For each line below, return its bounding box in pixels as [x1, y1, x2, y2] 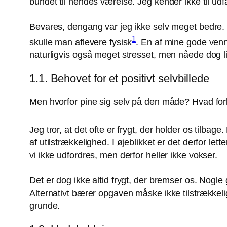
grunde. [29, 201, 60, 211]
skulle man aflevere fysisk [29, 37, 132, 48]
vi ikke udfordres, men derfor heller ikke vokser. [29, 150, 218, 161]
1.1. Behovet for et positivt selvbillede [29, 72, 209, 85]
